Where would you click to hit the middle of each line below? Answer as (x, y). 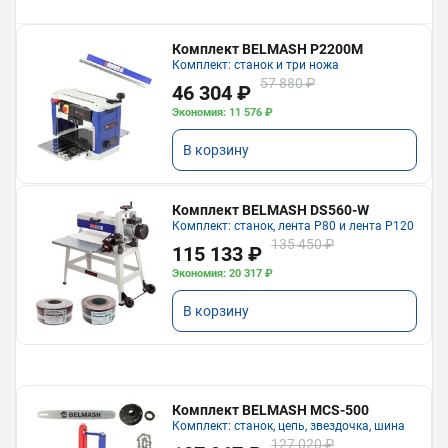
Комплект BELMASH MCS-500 (271, 409)
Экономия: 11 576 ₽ (223, 112)
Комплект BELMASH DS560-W (271, 209)
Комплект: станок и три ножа (256, 64)
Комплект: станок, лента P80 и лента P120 (293, 225)
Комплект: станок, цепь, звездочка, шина (289, 425)
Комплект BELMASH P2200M (268, 48)
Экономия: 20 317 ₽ (223, 273)
